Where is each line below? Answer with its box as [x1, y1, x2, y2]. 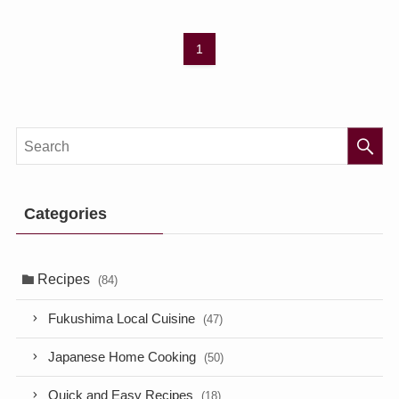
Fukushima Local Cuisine [48, 312, 199, 327]
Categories [23, 205, 107, 224]
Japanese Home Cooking [48, 349, 200, 364]
